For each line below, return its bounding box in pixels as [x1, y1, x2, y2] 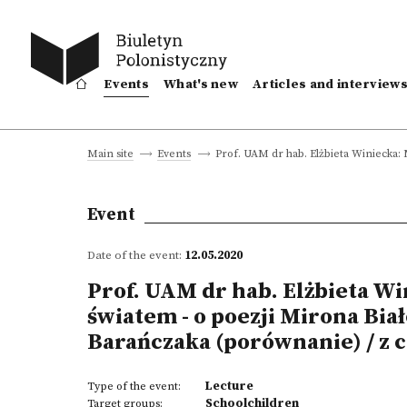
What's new [164, 76, 239, 93]
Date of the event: [87, 248, 184, 263]
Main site [87, 147, 134, 161]
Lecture [205, 378, 253, 394]
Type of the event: [87, 380, 181, 393]
